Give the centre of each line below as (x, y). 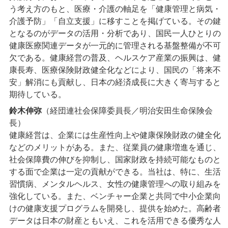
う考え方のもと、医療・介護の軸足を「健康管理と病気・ (115, 9)
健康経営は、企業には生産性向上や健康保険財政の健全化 (115, 135)
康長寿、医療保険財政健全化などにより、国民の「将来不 (115, 70)
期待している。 (38, 95)
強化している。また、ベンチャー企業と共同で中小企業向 (115, 196)
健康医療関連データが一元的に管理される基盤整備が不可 (115, 46)
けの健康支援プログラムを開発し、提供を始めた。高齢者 (115, 209)
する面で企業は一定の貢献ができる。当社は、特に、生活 (115, 172)
